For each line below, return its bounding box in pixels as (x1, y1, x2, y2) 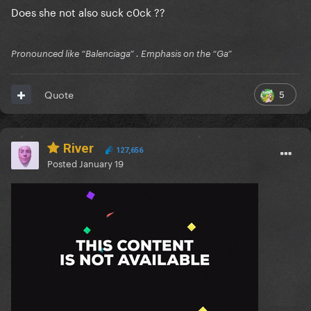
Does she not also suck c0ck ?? (11, 3, 165, 20)
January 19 (79, 155, 124, 170)
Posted (47, 155, 79, 170)
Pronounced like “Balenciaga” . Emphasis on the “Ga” (11, 48, 232, 60)
